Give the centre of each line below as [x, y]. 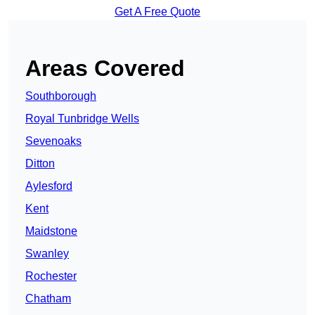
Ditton [40, 164]
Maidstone [51, 231]
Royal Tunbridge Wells [82, 119]
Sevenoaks [53, 141]
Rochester [51, 276]
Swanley [47, 254]
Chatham [48, 299]
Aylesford [49, 186]
